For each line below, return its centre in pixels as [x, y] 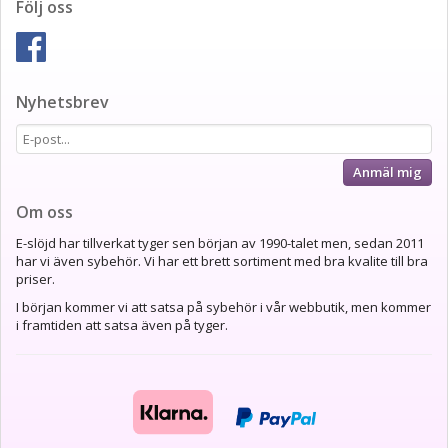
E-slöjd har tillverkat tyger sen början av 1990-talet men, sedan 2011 [220, 243]
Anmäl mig [387, 172]
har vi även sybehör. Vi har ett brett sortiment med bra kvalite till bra [222, 261]
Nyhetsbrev [62, 102]
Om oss [44, 212]
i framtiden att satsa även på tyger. [122, 325]
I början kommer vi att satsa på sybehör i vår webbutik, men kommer [223, 307]
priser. [35, 279]
